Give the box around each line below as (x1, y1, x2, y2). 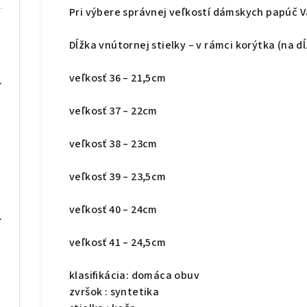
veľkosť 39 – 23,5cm (69, 169, 167, 185)
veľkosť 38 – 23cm (69, 136, 158, 152)
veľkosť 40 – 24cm (69, 202, 158, 218)
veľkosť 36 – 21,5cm (69, 71, 167, 86)
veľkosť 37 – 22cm (69, 103, 158, 119)
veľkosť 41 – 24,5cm (69, 235, 167, 251)
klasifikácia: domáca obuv (69, 268, 199, 284)
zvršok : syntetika (69, 284, 160, 300)
